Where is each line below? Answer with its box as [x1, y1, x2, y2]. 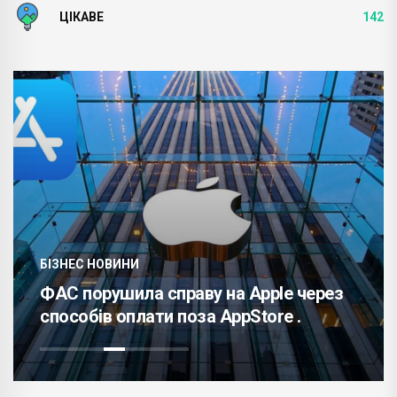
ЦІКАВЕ [59, 9, 104, 24]
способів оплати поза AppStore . [40, 305, 301, 327]
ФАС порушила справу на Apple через [40, 282, 343, 304]
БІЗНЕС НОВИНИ [40, 256, 139, 271]
